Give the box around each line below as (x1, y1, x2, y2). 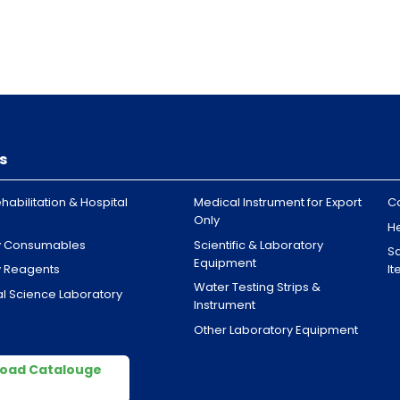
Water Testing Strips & (194, 279, 321, 296)
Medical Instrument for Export (194, 193, 362, 211)
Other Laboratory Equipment (194, 321, 359, 339)
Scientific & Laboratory (194, 236, 324, 254)
